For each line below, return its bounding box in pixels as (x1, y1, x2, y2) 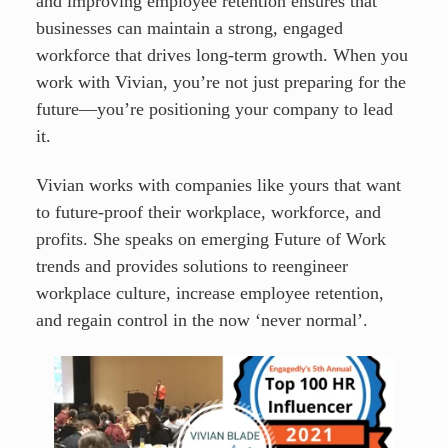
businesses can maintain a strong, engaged (36, 18, 343, 39)
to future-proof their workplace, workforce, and (36, 201, 381, 222)
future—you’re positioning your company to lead (36, 99, 393, 120)
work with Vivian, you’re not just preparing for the (36, 72, 406, 93)
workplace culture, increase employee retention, (36, 282, 384, 303)
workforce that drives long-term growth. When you (36, 45, 408, 66)
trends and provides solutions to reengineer (36, 255, 348, 276)
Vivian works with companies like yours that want (36, 174, 401, 195)
